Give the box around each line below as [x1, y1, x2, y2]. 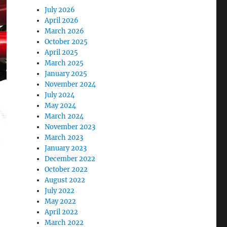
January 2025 [45, 69, 88, 78]
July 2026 [45, 5, 75, 14]
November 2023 [45, 122, 96, 131]
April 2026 [45, 16, 79, 25]
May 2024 [45, 101, 77, 110]
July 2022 [45, 186, 75, 195]
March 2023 [45, 133, 84, 142]
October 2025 [45, 37, 88, 46]
